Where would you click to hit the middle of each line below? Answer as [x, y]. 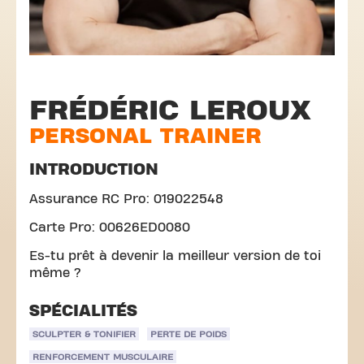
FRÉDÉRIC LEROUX [170, 110]
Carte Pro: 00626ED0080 [110, 227]
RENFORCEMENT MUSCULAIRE [103, 357]
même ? [55, 273]
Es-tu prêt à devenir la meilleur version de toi [175, 256]
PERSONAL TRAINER [145, 136]
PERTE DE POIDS [188, 334]
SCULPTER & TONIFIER [84, 334]
